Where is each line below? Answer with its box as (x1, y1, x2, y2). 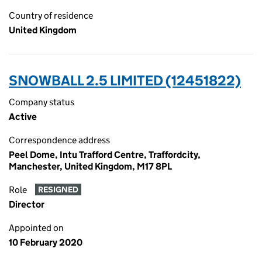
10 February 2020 (9, 237, 82, 248)
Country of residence (9, 10, 93, 21)
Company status (9, 96, 74, 108)
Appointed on (9, 222, 64, 233)
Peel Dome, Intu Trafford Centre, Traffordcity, (9, 149, 201, 160)
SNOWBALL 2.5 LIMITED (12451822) (9, 72, 241, 89)
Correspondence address (9, 135, 110, 146)
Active (9, 111, 37, 122)
